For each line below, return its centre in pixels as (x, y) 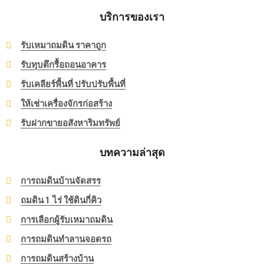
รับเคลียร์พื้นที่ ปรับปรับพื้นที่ (73, 84)
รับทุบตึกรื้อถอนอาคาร (63, 64)
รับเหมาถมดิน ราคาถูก (63, 45)
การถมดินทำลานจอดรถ (66, 239)
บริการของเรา (132, 17)
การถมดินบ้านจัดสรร (61, 180)
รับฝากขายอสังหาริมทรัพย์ (70, 123)
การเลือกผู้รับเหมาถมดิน (67, 219)
